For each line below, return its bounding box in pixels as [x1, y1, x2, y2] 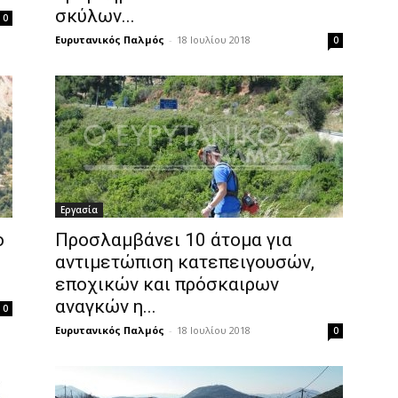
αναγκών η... [55, 296, 156, 317]
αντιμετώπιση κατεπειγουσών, [55, 251, 314, 273]
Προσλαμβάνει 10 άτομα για [55, 229, 292, 251]
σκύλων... [55, 5, 135, 27]
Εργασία [60, 203, 98, 216]
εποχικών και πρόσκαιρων [55, 274, 279, 295]
